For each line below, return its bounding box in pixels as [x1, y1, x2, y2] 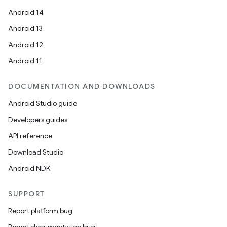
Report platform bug [8, 206, 72, 215]
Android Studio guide [8, 99, 77, 108]
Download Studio [8, 147, 63, 157]
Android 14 [8, 8, 44, 17]
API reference [8, 131, 52, 140]
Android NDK [8, 164, 50, 173]
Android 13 [8, 24, 43, 33]
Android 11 [8, 56, 42, 65]
